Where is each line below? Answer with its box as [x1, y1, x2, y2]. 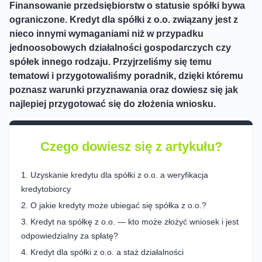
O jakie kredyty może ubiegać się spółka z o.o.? [30, 200, 206, 210]
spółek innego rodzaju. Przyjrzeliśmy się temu [9, 56, 212, 67]
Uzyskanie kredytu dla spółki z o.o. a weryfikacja [30, 170, 208, 180]
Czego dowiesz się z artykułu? [40, 139, 222, 154]
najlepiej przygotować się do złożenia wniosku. [9, 98, 216, 109]
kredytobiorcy [21, 184, 71, 194]
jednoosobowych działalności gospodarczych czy [9, 42, 231, 53]
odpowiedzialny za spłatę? [21, 230, 118, 240]
